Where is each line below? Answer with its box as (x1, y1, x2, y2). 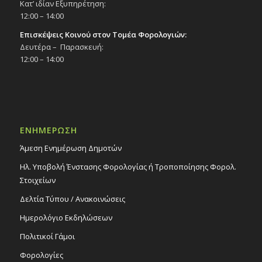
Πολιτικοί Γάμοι (19, 230, 75, 242)
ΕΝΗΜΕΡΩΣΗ (19, 124, 77, 136)
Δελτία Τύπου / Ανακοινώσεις (19, 193, 125, 204)
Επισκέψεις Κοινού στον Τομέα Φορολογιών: (19, 29, 187, 40)
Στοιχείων (19, 174, 56, 185)
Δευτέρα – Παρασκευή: (19, 41, 104, 52)
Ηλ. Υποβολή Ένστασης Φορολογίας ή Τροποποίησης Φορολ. (19, 161, 236, 172)
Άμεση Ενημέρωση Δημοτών (19, 142, 122, 153)
